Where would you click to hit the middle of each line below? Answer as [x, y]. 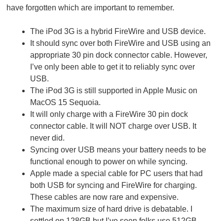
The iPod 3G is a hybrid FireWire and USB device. [118, 32]
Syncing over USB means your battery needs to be [118, 150]
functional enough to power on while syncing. [109, 162]
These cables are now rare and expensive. [105, 197]
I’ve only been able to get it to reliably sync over [113, 67]
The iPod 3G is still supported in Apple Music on [114, 91]
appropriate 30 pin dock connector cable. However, [119, 55]
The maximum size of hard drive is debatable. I [111, 209]
